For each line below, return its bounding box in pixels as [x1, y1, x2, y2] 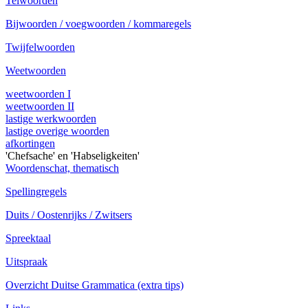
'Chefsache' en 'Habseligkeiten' [5, 150, 140, 162]
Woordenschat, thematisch [5, 162, 119, 174]
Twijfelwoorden [5, 41, 75, 53]
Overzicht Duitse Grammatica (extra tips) [5, 279, 184, 291]
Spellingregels [5, 186, 67, 197]
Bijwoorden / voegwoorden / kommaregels [5, 18, 191, 30]
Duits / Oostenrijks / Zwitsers [5, 209, 132, 221]
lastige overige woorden [5, 125, 109, 137]
